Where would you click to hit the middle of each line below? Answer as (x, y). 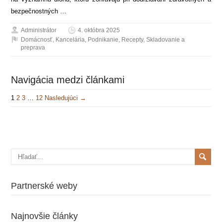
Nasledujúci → (66, 98)
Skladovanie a (166, 39)
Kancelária (70, 39)
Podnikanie (103, 39)
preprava (33, 47)
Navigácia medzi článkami (68, 80)
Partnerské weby (44, 186)
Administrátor (39, 30)
